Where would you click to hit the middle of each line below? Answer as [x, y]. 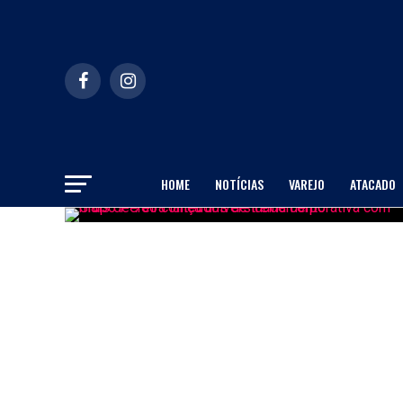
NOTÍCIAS [239, 184]
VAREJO [306, 184]
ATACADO [372, 184]
